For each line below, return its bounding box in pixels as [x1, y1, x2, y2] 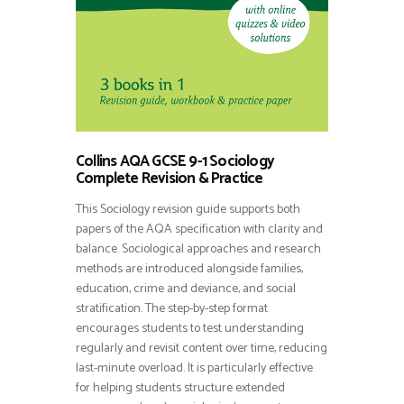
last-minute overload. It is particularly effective [76, 357, 313, 379]
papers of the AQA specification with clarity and [76, 218, 323, 240]
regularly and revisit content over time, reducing [76, 337, 327, 359]
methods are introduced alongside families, [76, 258, 303, 280]
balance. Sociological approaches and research [76, 238, 321, 260]
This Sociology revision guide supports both [76, 198, 300, 220]
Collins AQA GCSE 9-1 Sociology [76, 148, 274, 174]
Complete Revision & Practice [76, 165, 263, 191]
